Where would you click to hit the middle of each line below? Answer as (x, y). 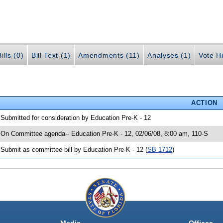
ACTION (204, 103)
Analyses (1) (169, 56)
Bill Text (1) (51, 56)
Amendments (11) (109, 56)
